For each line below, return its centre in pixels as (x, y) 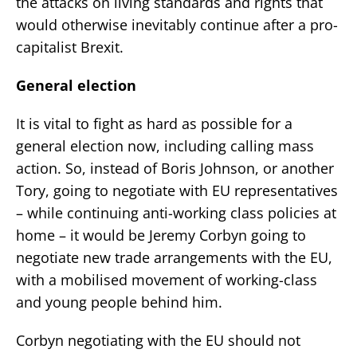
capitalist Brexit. (70, 47)
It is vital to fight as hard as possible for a (154, 124)
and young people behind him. (119, 302)
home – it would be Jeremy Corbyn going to (161, 235)
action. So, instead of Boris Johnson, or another (175, 169)
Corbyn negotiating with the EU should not (158, 341)
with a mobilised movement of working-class (167, 280)
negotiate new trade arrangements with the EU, (174, 258)
